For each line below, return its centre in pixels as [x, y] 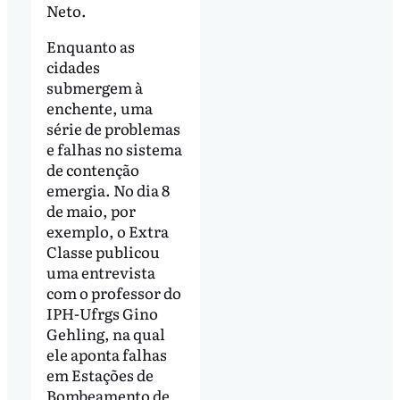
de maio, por [91, 210]
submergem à [94, 87]
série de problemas [113, 128]
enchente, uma [99, 107]
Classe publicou [103, 251]
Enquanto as [90, 46]
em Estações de [100, 374]
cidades [73, 66]
